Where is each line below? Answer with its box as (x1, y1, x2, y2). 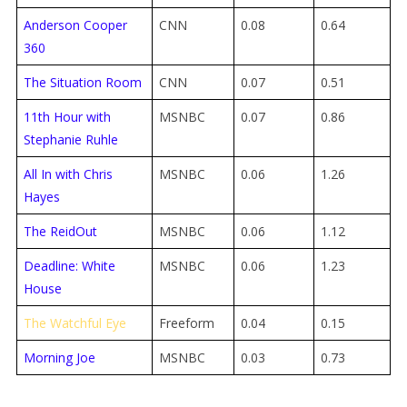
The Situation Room (23, 73, 142, 91)
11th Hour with (23, 107, 111, 125)
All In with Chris (23, 164, 113, 183)
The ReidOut (23, 222, 97, 240)
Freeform (158, 313, 214, 332)
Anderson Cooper (23, 15, 127, 34)
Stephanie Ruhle (23, 130, 118, 148)
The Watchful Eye (23, 313, 126, 332)
